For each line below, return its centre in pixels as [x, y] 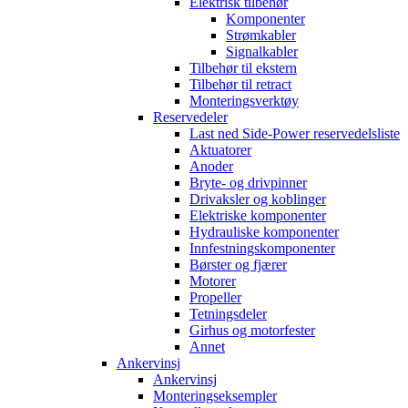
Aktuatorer [220, 150]
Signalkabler [262, 51]
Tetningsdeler [228, 314]
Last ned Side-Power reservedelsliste [295, 133]
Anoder [211, 166]
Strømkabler [261, 35]
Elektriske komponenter [258, 215]
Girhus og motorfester [252, 330]
